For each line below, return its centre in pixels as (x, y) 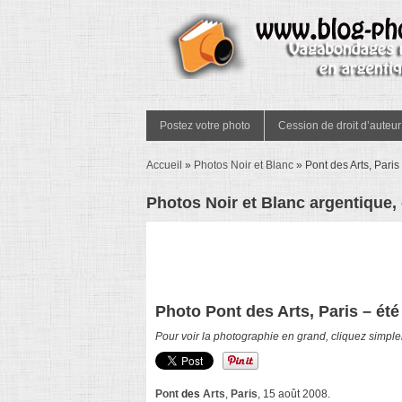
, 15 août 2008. (294, 394)
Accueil (164, 165)
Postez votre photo (205, 126)
